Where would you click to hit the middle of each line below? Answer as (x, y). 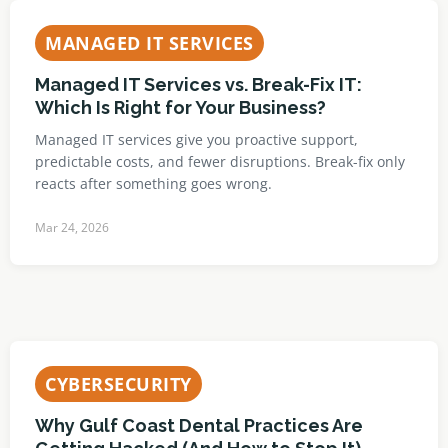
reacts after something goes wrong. (153, 183)
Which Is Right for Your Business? (180, 107)
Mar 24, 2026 (72, 227)
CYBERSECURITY (118, 384)
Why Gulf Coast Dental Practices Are (199, 425)
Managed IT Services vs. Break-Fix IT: (198, 84)
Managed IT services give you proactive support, (196, 139)
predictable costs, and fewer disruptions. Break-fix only (220, 161)
